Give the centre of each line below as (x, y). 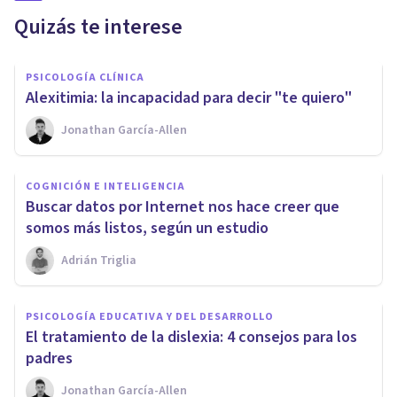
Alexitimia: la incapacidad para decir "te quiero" (189, 97)
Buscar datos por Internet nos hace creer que (183, 206)
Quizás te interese (98, 27)
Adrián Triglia (99, 260)
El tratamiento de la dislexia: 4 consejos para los (191, 337)
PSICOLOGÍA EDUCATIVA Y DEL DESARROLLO (150, 316)
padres (49, 358)
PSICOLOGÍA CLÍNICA (85, 77)
